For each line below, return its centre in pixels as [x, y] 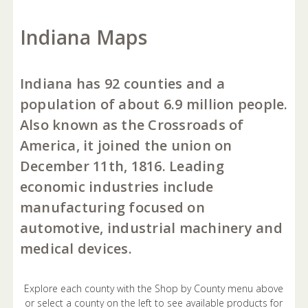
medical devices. [76, 248]
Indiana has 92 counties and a [122, 83]
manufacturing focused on [112, 207]
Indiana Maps [83, 37]
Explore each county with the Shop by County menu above [154, 288]
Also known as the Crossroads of [132, 124]
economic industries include [117, 186]
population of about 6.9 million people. [154, 104]
